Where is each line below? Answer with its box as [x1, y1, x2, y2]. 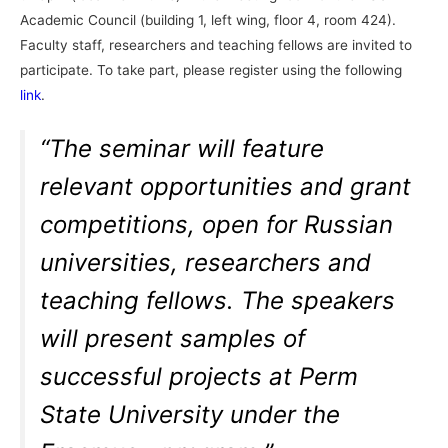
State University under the [40, 400, 341, 430]
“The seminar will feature [40, 134, 325, 164]
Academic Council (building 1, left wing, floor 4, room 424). [20, 12, 396, 29]
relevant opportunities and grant [40, 172, 412, 202]
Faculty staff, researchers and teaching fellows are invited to [20, 37, 412, 54]
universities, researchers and [40, 248, 372, 278]
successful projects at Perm [40, 362, 359, 392]
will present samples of [40, 324, 307, 354]
